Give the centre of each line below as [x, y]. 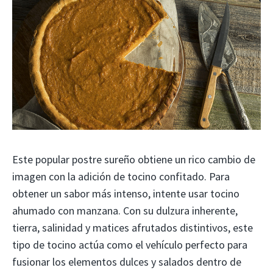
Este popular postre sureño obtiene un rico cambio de [134, 159]
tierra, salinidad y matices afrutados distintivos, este [133, 227]
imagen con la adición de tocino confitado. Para [121, 176]
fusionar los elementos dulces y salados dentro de [127, 261]
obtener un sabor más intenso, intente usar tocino [126, 193]
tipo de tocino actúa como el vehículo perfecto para [130, 244]
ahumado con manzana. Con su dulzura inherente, [125, 210]
